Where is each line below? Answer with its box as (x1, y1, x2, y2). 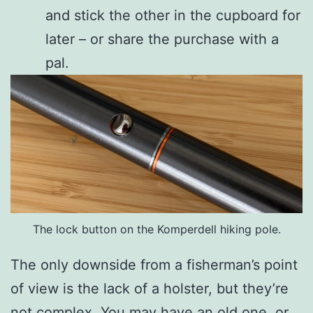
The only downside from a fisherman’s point (10, 256, 298, 274)
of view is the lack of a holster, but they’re (10, 280, 289, 298)
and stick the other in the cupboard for (45, 7, 300, 24)
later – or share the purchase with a (45, 31, 279, 48)
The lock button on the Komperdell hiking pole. (32, 222, 281, 237)
